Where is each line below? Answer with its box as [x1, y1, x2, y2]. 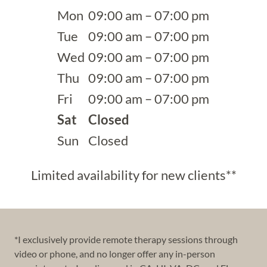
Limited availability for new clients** [30, 167, 237, 183]
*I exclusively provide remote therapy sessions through [14, 234, 238, 245]
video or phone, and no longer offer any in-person [14, 248, 215, 259]
